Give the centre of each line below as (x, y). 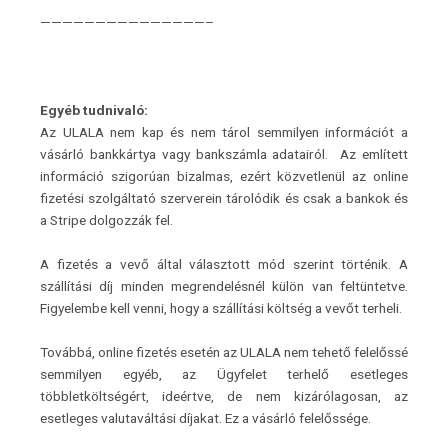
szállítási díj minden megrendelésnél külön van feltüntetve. (224, 285)
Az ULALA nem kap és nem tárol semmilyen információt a (224, 131)
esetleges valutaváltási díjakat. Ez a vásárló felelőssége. (205, 417)
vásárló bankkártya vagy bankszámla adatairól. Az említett (224, 153)
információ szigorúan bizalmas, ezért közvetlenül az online (224, 175)
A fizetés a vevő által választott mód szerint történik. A (224, 263)
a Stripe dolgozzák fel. (106, 219)
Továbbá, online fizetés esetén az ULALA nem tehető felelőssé (224, 351)
